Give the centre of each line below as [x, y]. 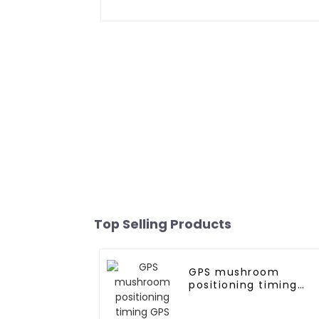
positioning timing [243, 285]
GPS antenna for [238, 298]
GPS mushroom [234, 272]
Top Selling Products [163, 224]
